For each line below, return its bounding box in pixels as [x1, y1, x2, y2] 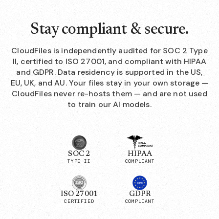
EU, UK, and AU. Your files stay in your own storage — [10, 78, 209, 88]
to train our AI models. [67, 99, 152, 109]
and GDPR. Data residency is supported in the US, [16, 67, 203, 77]
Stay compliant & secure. [30, 22, 189, 38]
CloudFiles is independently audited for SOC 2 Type [11, 45, 208, 56]
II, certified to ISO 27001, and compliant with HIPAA [13, 56, 206, 66]
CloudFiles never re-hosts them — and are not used [12, 88, 207, 99]
